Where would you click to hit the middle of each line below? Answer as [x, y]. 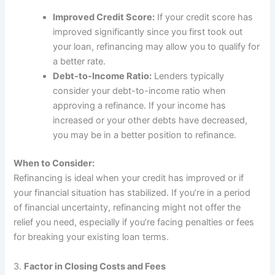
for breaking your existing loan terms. [91, 237]
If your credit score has [204, 17]
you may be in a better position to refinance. [145, 135]
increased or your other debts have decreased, [150, 121]
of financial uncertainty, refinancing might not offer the [127, 208]
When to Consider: [54, 164]
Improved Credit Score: [104, 17]
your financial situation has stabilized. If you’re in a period [132, 193]
